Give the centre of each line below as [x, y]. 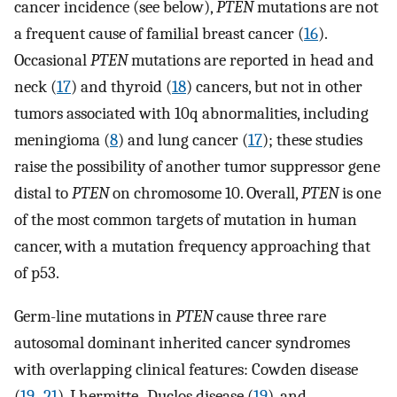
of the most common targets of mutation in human [186, 220]
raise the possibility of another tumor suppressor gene [197, 167]
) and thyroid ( [121, 87]
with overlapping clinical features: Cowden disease [186, 369]
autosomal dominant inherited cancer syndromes [182, 343]
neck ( [35, 87]
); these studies [312, 140]
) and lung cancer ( [183, 140]
